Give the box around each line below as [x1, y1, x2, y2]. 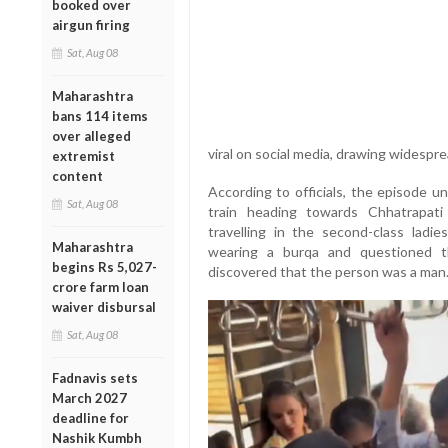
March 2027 [52, 389, 127, 406]
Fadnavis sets [52, 369, 138, 386]
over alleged [52, 127, 131, 144]
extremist [52, 147, 115, 164]
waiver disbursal [52, 298, 156, 315]
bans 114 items [52, 107, 148, 124]
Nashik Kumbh [52, 429, 142, 446]
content [52, 167, 103, 184]
